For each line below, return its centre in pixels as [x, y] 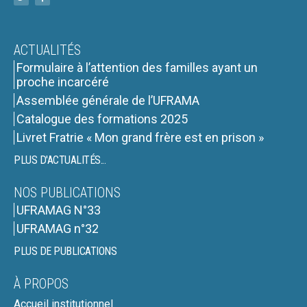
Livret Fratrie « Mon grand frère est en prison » [140, 138]
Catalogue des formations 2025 [102, 119]
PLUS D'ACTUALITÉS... [60, 160]
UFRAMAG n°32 [58, 229]
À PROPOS [41, 284]
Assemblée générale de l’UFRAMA [108, 101]
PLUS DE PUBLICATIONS [65, 251]
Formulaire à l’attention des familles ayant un [137, 68]
